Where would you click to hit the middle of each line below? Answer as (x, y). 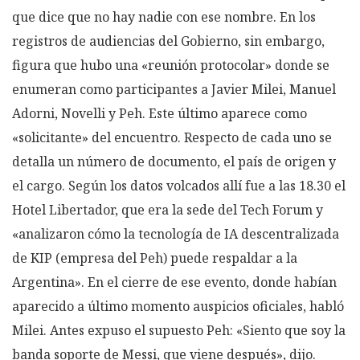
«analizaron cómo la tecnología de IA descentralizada (176, 233)
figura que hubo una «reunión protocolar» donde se (171, 65)
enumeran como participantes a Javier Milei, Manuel (174, 89)
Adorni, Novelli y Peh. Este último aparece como (160, 113)
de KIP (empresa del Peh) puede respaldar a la (155, 258)
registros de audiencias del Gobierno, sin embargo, (168, 41)
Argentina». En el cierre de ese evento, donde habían (174, 282)
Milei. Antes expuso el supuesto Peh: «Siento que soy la (179, 330)
